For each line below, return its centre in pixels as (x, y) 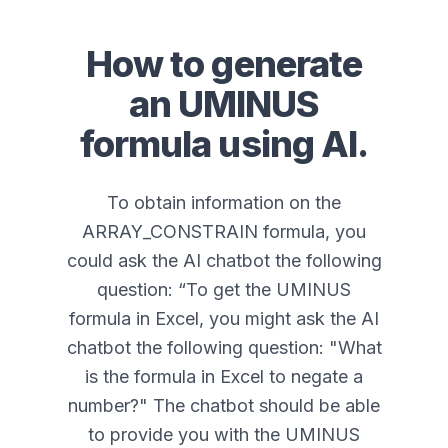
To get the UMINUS (268, 290)
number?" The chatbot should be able (224, 406)
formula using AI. (224, 144)
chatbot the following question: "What (224, 348)
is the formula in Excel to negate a (224, 377)
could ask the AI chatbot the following (224, 261)
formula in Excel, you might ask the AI (224, 319)
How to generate (224, 64)
